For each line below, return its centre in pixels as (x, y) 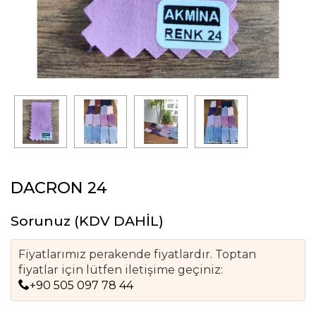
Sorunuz (40, 220)
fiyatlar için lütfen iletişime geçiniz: (120, 269)
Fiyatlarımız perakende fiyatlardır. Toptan (137, 254)
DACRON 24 (59, 187)
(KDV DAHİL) (117, 220)
